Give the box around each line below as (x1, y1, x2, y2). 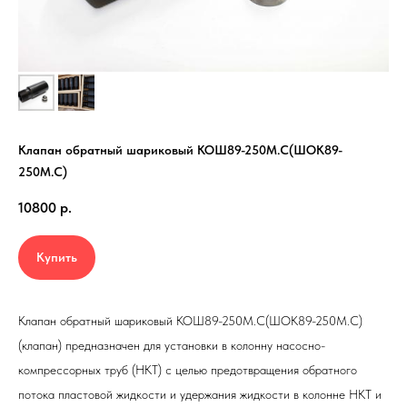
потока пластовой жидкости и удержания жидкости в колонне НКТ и (18, 387, 382, 402)
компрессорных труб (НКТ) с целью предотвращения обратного (18, 362, 357, 378)
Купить (36, 250, 77, 265)
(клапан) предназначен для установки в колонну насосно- (18, 338, 325, 353)
